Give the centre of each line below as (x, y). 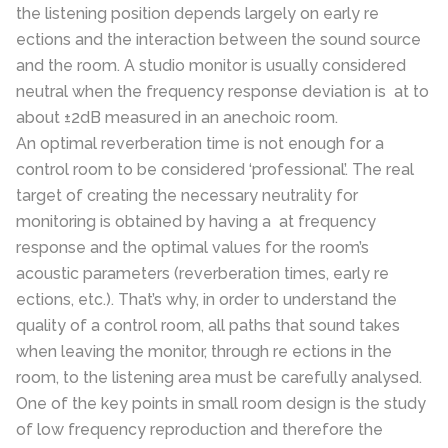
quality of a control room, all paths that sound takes (208, 325)
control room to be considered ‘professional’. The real (215, 169)
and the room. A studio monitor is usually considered (211, 65)
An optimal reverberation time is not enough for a (200, 143)
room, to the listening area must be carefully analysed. (219, 377)
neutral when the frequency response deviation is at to (222, 91)
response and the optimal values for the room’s (192, 247)
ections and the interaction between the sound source (218, 39)
